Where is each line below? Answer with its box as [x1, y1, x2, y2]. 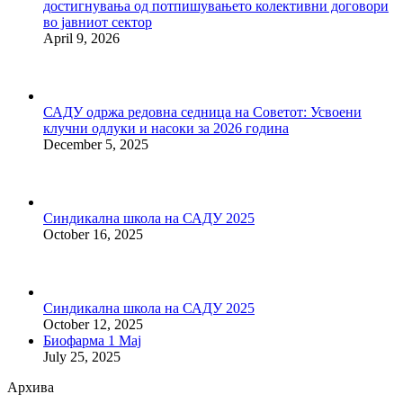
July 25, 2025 [43, 348, 121, 364]
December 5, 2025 [43, 136, 148, 152]
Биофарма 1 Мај [43, 332, 141, 348]
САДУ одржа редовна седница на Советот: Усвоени [43, 103, 362, 120]
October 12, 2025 [43, 316, 143, 332]
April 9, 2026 [43, 30, 120, 46]
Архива [7, 379, 54, 395]
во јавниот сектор [43, 13, 152, 30]
